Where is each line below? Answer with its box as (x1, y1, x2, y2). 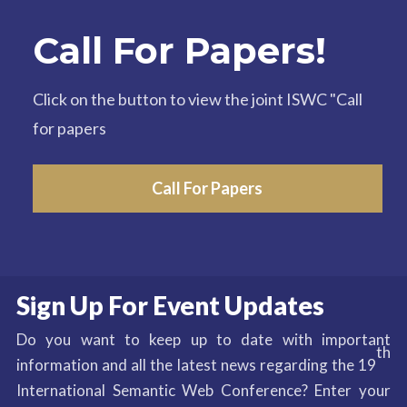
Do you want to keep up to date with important (15, 329, 392, 349)
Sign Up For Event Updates (15, 289, 324, 321)
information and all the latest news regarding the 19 (15, 354, 377, 374)
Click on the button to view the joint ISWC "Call (32, 89, 362, 110)
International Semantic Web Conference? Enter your (15, 380, 392, 400)
